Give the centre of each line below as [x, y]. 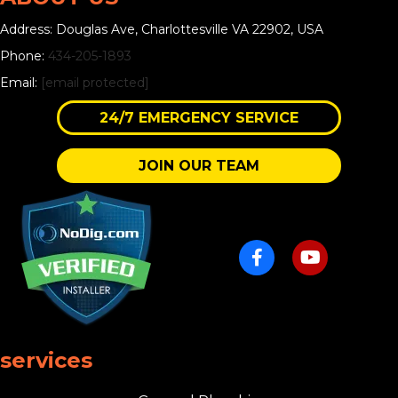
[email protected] [95, 82]
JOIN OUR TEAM [199, 165]
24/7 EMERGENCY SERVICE [199, 117]
